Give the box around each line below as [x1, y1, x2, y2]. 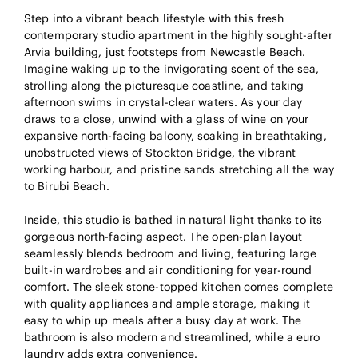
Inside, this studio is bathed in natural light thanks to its [24, 213, 323, 228]
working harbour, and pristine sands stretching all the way [24, 162, 334, 177]
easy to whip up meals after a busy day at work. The [24, 313, 302, 328]
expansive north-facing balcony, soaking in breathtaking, [24, 129, 327, 144]
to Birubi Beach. [24, 179, 109, 194]
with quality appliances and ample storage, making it [24, 296, 311, 312]
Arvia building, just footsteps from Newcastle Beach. [24, 45, 306, 60]
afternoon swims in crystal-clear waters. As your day [24, 95, 303, 110]
